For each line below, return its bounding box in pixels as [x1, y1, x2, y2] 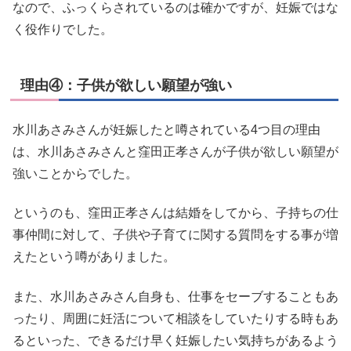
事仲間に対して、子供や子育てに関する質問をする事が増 [13, 228, 338, 242]
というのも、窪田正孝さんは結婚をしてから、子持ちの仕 [13, 206, 338, 220]
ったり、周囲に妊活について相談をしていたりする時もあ [13, 311, 338, 325]
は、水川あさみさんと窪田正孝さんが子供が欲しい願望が [13, 145, 338, 159]
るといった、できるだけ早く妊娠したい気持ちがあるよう [13, 333, 338, 347]
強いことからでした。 [13, 167, 138, 181]
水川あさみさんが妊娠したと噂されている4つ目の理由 [13, 123, 320, 137]
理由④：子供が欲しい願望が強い [20, 78, 232, 94]
